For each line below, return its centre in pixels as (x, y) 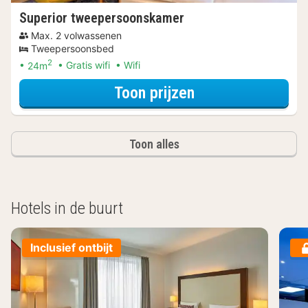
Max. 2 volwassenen (76, 35)
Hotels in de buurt (67, 209)
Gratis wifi (88, 65)
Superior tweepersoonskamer (102, 18)
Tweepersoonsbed (73, 48)
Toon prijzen (154, 92)
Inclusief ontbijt (71, 248)
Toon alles (154, 144)
